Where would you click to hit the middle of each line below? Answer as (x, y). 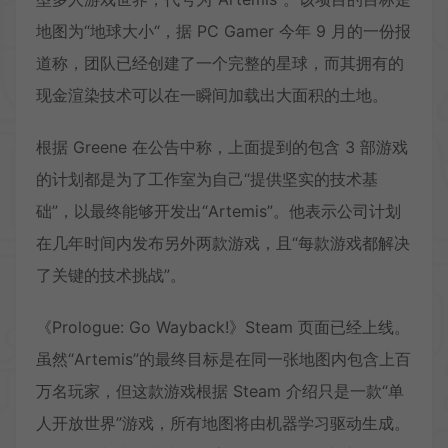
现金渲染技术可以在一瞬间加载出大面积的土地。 (212, 95)
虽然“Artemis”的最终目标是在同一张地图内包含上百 (223, 359)
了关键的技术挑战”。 (111, 275)
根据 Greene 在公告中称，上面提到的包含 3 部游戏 (222, 147)
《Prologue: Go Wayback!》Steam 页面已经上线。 (223, 327)
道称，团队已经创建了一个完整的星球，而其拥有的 (220, 63)
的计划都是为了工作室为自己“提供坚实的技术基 (207, 179)
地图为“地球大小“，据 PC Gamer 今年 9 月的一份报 (223, 31)
